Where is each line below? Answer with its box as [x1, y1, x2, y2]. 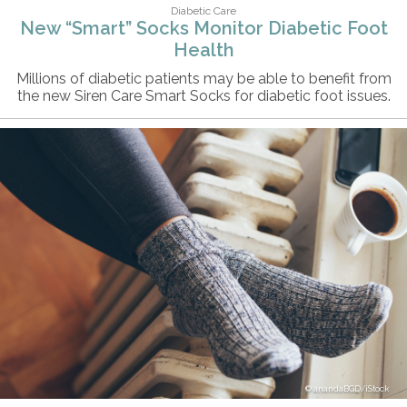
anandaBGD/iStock [313, 384, 389, 394]
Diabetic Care [171, 4, 236, 17]
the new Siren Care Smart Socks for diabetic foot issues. [16, 86, 391, 104]
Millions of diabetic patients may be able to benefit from [15, 69, 392, 87]
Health [173, 38, 234, 61]
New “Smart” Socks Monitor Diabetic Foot [19, 16, 388, 39]
